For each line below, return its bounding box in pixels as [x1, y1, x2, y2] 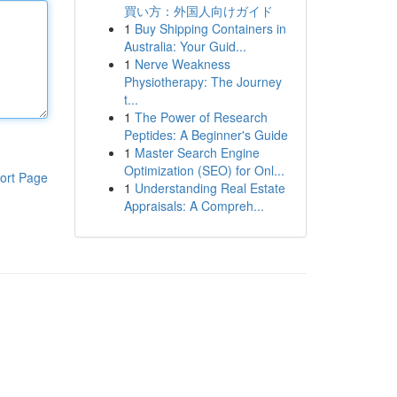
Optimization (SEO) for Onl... [123, 161, 284, 179]
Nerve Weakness [134, 55, 230, 73]
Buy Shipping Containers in [134, 19, 286, 37]
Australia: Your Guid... [123, 37, 246, 55]
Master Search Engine [134, 144, 260, 161]
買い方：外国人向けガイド [123, 2, 273, 19]
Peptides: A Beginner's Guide [123, 126, 288, 144]
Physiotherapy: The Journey [123, 73, 282, 90]
